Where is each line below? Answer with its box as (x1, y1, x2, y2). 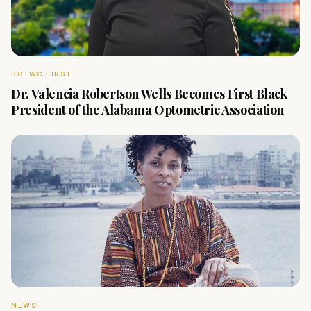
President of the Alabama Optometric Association (11, 101, 285, 118)
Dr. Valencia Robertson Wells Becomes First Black (11, 85, 287, 102)
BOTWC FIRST (11, 69, 72, 78)
